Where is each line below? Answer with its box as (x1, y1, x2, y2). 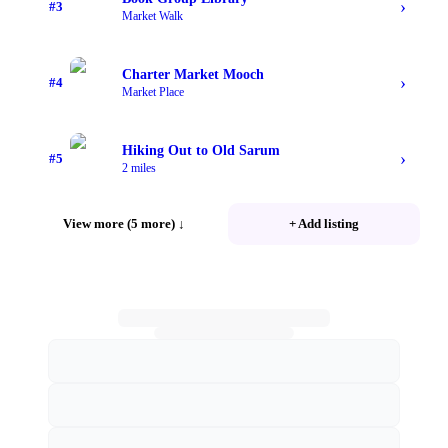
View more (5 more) (63, 216, 175, 232)
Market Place (122, 84, 184, 99)
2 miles (122, 160, 156, 175)
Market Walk (122, 8, 183, 23)
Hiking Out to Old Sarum (122, 142, 280, 158)
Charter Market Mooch (122, 66, 264, 82)
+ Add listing (289, 216, 359, 232)
